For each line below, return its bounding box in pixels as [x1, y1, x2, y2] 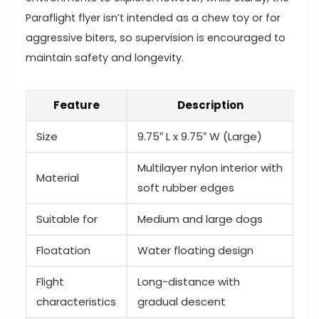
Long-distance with [137, 273, 240, 289]
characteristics [36, 293, 116, 309]
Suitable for [36, 211, 98, 226]
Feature [53, 97, 100, 113]
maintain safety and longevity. [26, 50, 184, 65]
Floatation [36, 242, 90, 258]
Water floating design [137, 242, 253, 258]
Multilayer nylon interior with [137, 159, 283, 175]
